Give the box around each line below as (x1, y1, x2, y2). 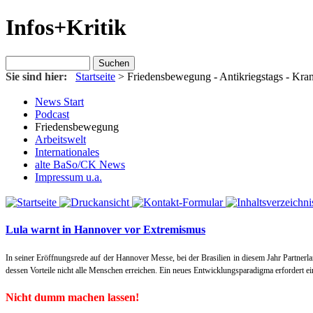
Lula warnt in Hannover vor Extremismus (6, 224, 205, 236)
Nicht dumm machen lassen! (6, 291, 139, 303)
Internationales (35, 145, 99, 158)
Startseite (75, 70, 115, 82)
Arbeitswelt (35, 133, 86, 145)
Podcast (35, 108, 69, 120)
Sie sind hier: (6, 70, 75, 82)
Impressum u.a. (35, 170, 102, 183)
